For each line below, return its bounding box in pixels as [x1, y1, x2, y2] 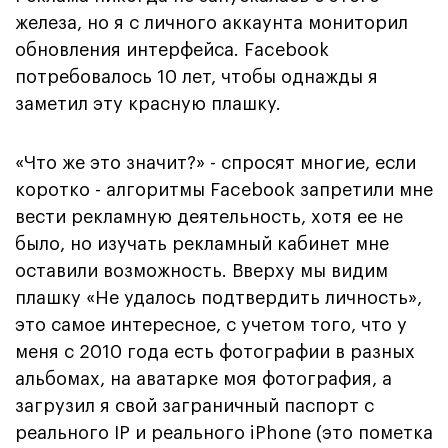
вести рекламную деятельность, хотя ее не [15, 207, 403, 226]
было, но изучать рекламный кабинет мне [15, 234, 389, 253]
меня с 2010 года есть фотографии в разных [15, 342, 415, 361]
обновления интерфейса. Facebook [15, 40, 329, 59]
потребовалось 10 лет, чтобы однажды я [15, 67, 378, 86]
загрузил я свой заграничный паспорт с [15, 396, 374, 415]
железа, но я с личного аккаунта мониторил [15, 13, 408, 32]
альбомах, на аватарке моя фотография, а [15, 369, 392, 388]
